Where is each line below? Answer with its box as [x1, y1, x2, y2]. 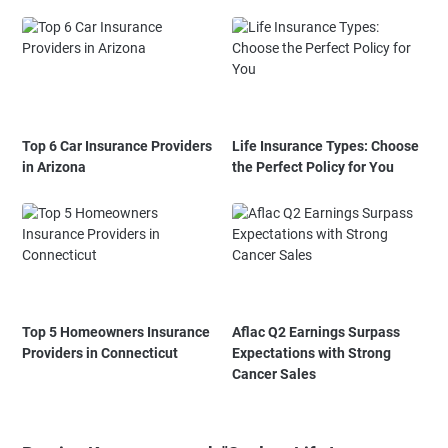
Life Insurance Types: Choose [232, 138, 420, 155]
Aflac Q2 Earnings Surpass [232, 324, 401, 341]
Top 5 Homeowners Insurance [22, 324, 210, 341]
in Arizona [22, 159, 86, 176]
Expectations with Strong [232, 345, 392, 362]
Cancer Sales [232, 366, 317, 383]
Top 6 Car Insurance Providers [22, 138, 212, 155]
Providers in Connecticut [22, 345, 178, 362]
